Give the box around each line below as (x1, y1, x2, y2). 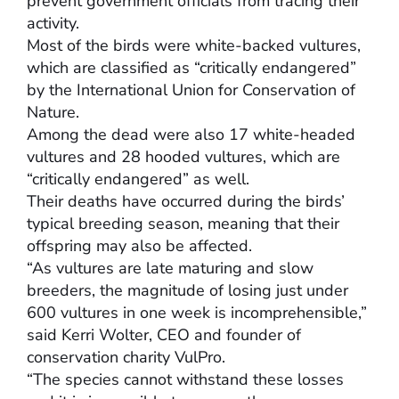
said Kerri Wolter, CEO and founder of (27, 323, 301, 346)
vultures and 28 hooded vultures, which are (27, 145, 340, 167)
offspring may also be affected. (27, 234, 252, 256)
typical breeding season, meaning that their (27, 212, 339, 234)
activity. (27, 12, 79, 34)
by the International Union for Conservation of (27, 78, 355, 101)
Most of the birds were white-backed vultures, (27, 34, 361, 56)
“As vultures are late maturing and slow (27, 256, 313, 279)
